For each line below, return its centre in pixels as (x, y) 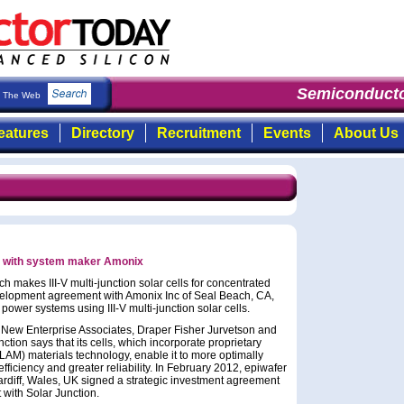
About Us (366, 133)
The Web (23, 95)
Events (287, 133)
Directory (102, 133)
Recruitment (198, 133)
